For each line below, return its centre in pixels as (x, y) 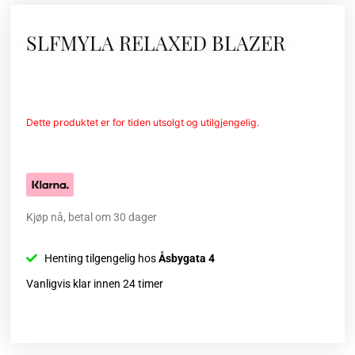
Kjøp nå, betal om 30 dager (92, 217)
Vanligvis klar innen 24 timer (95, 283)
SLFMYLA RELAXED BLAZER (156, 42)
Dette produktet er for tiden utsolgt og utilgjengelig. (143, 122)
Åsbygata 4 (186, 258)
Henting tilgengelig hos (101, 258)
